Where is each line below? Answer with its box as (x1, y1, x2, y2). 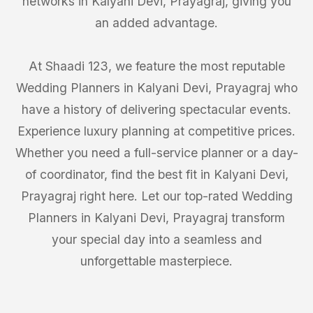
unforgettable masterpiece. (80, 254, 233, 268)
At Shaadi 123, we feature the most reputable (28, 59, 285, 73)
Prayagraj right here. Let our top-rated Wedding (20, 189, 293, 203)
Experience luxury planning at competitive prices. (17, 124, 296, 138)
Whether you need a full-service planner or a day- (15, 145, 298, 160)
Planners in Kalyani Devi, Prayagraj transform (28, 210, 285, 225)
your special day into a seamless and (51, 232, 262, 247)
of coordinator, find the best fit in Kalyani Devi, (24, 167, 289, 182)
